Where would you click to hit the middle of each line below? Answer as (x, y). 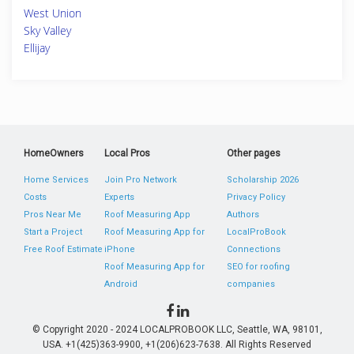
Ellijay (37, 48)
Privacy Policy (256, 197)
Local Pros (128, 153)
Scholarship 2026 (262, 180)
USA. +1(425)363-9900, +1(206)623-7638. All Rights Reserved (177, 345)
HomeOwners (54, 153)
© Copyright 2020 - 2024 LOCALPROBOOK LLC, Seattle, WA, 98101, (177, 330)
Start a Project (53, 232)
